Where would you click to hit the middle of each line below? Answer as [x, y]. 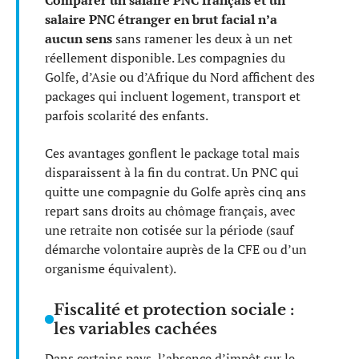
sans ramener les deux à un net [202, 39]
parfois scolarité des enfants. [127, 116]
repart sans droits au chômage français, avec [170, 210]
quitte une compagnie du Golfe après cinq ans [175, 191]
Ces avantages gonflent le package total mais [172, 153]
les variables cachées [136, 329]
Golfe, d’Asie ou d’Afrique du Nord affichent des [180, 77]
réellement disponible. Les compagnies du [165, 58]
